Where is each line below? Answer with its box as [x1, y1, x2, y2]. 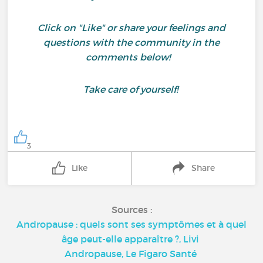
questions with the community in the [43, 36, 220, 48]
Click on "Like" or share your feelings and [38, 22, 225, 33]
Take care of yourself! [83, 83, 180, 95]
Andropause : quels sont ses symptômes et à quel [16, 218, 247, 230]
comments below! [86, 51, 177, 63]
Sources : [111, 203, 152, 215]
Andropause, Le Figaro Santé [64, 247, 197, 259]
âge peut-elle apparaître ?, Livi [62, 232, 199, 245]
